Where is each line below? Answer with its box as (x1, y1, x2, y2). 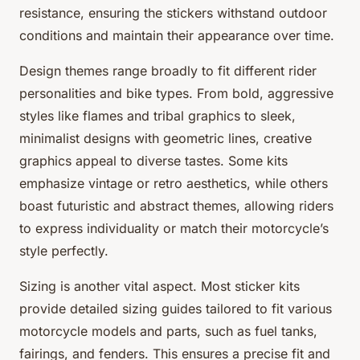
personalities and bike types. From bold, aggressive (19, 84, 333, 101)
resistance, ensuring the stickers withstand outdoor (19, 4, 327, 21)
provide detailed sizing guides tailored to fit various (19, 300, 332, 317)
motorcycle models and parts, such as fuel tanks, (19, 322, 317, 339)
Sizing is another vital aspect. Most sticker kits (19, 277, 300, 294)
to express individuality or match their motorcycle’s (19, 219, 329, 236)
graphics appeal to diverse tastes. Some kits (19, 152, 288, 169)
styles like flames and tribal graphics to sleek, (19, 107, 296, 124)
